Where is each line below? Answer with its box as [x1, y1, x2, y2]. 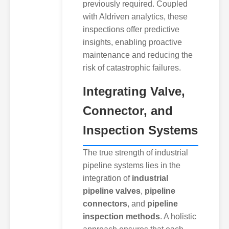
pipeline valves [83, 186, 141, 195]
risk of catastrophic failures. [83, 63, 181, 72]
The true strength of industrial [83, 148, 188, 157]
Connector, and [83, 103, 173, 118]
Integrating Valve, [83, 84, 185, 98]
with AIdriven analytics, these [83, 12, 188, 21]
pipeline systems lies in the [83, 161, 180, 170]
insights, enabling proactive [83, 37, 182, 47]
